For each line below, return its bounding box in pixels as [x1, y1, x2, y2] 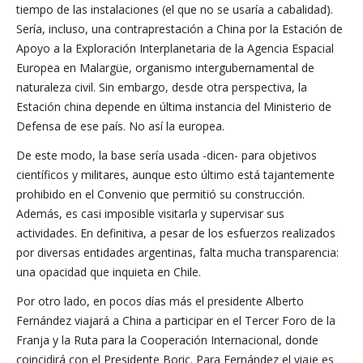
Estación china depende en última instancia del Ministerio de [16, 99, 331, 114]
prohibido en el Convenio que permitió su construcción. [16, 186, 305, 202]
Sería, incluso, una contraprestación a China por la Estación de [16, 21, 343, 36]
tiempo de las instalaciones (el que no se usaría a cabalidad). [16, 2, 333, 17]
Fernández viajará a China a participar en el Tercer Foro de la [16, 313, 335, 328]
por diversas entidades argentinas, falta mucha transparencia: [16, 245, 339, 260]
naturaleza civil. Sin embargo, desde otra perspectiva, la [16, 79, 307, 95]
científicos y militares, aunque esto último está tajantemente [16, 167, 335, 182]
